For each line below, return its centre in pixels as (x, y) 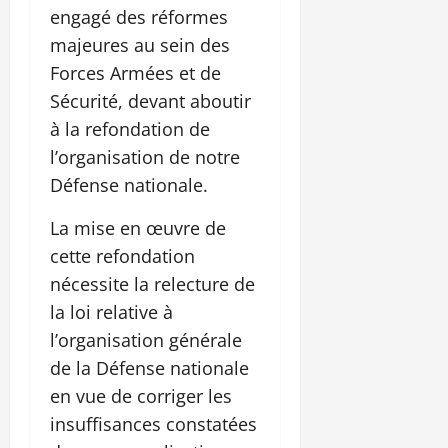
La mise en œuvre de (138, 228)
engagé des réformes (139, 17)
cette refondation (122, 256)
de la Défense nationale (149, 368)
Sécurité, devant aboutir (150, 101)
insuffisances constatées (153, 424)
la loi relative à (111, 312)
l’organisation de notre (145, 157)
